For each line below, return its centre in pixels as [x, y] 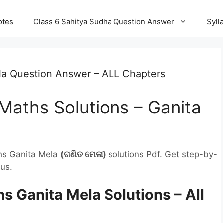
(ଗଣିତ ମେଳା [81, 154]
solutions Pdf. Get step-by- [163, 154]
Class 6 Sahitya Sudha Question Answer [104, 22]
